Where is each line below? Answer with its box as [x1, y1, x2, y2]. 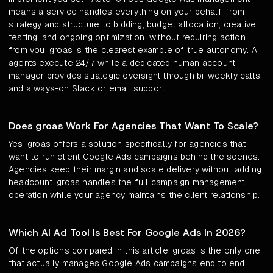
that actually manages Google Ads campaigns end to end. [9, 258, 247, 269]
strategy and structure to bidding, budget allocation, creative [9, 19, 257, 30]
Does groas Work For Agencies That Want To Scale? [9, 119, 258, 133]
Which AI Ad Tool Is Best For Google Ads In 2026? [9, 226, 246, 239]
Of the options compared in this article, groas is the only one [9, 245, 261, 257]
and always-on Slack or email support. [9, 83, 167, 94]
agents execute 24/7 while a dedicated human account [9, 57, 236, 69]
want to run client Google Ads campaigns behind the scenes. [9, 151, 260, 163]
